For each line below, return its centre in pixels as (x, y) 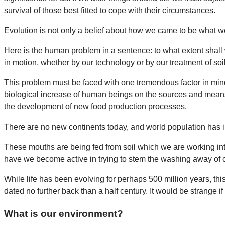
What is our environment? (64, 213)
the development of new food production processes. (95, 106)
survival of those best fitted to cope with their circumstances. (110, 10)
